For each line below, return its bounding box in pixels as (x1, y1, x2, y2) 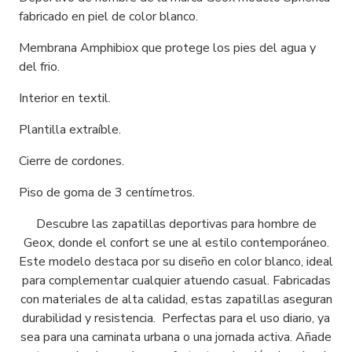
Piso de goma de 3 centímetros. (19, 184, 195, 202)
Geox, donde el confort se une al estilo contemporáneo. (23, 234, 329, 252)
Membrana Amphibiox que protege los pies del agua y (19, 39, 316, 57)
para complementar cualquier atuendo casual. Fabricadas (21, 272, 331, 290)
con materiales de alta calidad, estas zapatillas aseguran (20, 291, 332, 309)
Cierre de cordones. (19, 152, 124, 170)
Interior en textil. (19, 90, 111, 108)
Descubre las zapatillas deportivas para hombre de (35, 215, 317, 233)
